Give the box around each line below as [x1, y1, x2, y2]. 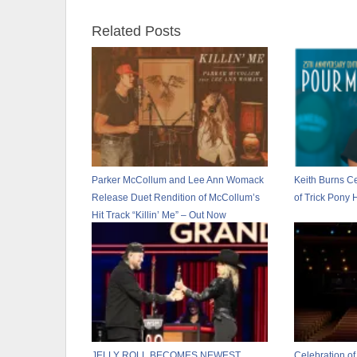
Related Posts [92, 22, 181, 39]
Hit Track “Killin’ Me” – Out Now [92, 209, 226, 221]
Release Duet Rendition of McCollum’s [92, 191, 260, 203]
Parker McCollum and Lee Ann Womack [92, 174, 264, 186]
